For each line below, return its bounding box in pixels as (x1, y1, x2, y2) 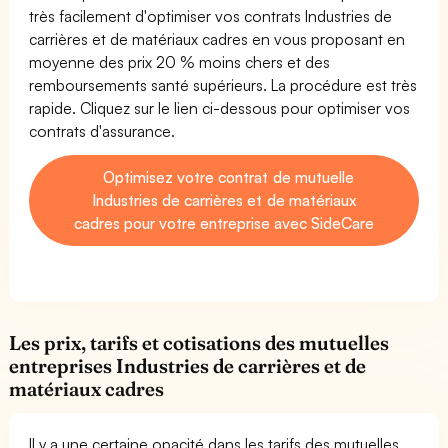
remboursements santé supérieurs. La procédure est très (29, 74, 418, 95)
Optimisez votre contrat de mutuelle (99, 166, 354, 187)
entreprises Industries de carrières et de (9, 353, 367, 378)
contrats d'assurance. (29, 120, 176, 141)
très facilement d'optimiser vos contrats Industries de (29, 5, 393, 26)
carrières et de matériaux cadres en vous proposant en (29, 28, 406, 49)
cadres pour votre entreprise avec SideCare (73, 212, 375, 233)
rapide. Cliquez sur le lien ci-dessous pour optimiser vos (29, 97, 411, 118)
